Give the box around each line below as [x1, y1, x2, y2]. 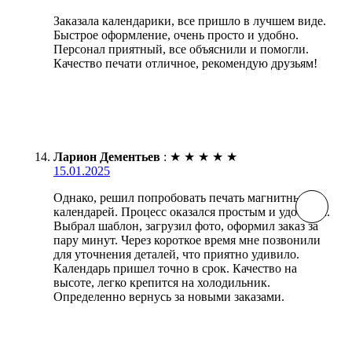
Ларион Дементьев [53, 150, 160, 164]
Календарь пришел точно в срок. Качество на [53, 262, 297, 276]
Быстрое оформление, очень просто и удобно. [53, 28, 299, 42]
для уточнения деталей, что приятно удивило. [53, 247, 299, 262]
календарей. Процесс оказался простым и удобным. [53, 205, 330, 219]
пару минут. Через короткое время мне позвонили [53, 233, 321, 247]
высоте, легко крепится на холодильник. [53, 276, 270, 290]
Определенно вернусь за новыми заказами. [53, 290, 284, 304]
